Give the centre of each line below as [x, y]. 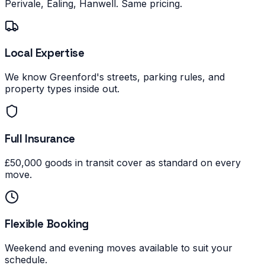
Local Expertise [45, 53]
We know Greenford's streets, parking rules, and [115, 77]
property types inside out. [62, 89]
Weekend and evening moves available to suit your [119, 248]
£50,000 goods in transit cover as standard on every [123, 162]
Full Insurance [40, 138]
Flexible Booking [47, 224]
